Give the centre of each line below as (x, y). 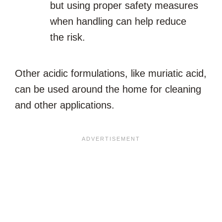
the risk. (67, 37)
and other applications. (66, 105)
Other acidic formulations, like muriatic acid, (111, 74)
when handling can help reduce (118, 22)
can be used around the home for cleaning (108, 89)
